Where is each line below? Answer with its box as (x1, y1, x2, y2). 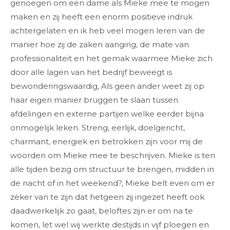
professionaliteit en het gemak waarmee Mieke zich (10, 53, 213, 63)
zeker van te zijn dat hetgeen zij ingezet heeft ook (10, 192, 204, 202)
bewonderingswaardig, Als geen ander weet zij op (10, 81, 204, 91)
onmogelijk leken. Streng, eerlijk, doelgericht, (10, 123, 185, 132)
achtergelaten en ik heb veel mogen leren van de (10, 26, 205, 35)
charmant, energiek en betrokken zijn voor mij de (10, 137, 203, 146)
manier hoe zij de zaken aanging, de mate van (10, 40, 189, 49)
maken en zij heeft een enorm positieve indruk (10, 12, 193, 22)
